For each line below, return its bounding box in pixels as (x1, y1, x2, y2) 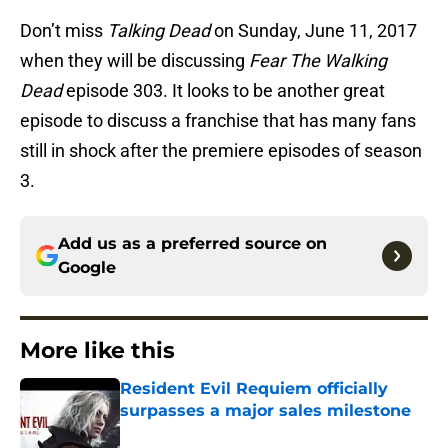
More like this (20, 337, 175, 365)
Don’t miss (20, 20, 107, 42)
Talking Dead (107, 20, 210, 42)
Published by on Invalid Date (119, 422, 293, 439)
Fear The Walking (249, 50, 387, 72)
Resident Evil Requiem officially (120, 379, 388, 399)
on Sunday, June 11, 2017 (210, 20, 417, 42)
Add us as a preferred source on (58, 234, 327, 254)
